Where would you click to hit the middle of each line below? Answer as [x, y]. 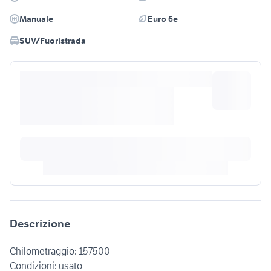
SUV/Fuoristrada [53, 41]
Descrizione [40, 224]
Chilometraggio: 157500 [60, 251]
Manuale [36, 19]
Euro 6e [163, 19]
